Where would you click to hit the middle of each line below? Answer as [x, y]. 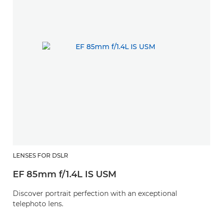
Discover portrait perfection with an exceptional [95, 194]
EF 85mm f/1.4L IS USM [65, 175]
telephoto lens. [38, 204]
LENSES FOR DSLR [41, 156]
